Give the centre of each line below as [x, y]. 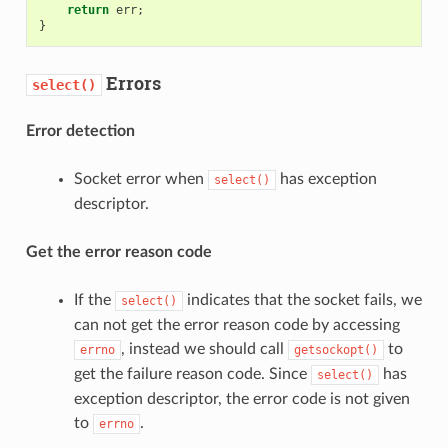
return [87, 9]
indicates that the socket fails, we [302, 299]
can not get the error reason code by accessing [236, 324]
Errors [131, 82]
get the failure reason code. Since [192, 373]
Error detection [80, 130]
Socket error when [140, 178]
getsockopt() [335, 349]
